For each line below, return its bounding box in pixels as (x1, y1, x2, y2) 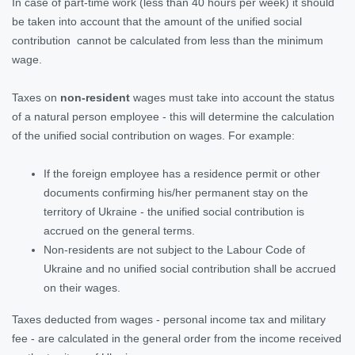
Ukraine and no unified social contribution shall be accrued (44, 261, 336, 275)
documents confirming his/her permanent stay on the (44, 185, 308, 199)
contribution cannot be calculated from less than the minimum (12, 33, 323, 47)
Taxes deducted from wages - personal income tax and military (12, 312, 326, 326)
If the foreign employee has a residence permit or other (44, 166, 320, 180)
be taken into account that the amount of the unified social (12, 14, 302, 28)
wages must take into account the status (133, 90, 334, 104)
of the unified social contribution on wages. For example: (12, 128, 298, 142)
